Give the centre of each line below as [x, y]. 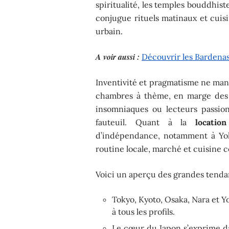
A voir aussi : [118, 56]
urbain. [109, 31]
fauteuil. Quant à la [146, 122]
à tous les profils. [144, 211]
